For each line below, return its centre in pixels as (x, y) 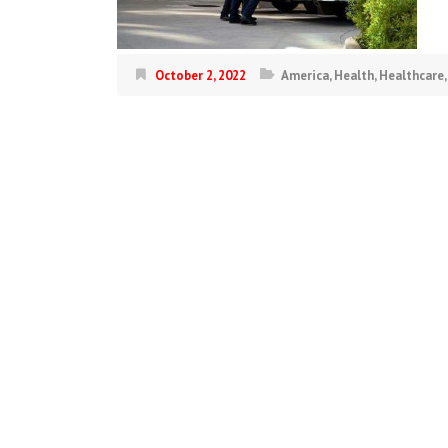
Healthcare (411, 75)
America (305, 75)
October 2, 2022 (200, 75)
